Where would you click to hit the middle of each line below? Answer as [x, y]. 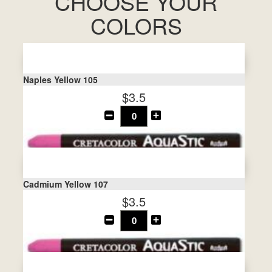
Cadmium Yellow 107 [66, 184]
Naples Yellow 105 [60, 80]
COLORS [136, 25]
